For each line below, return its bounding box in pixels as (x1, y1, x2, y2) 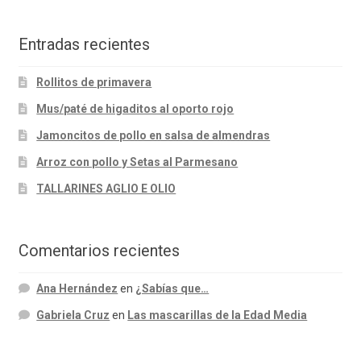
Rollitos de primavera (36, 76, 152, 89)
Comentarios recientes (18, 242, 180, 261)
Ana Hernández (36, 281, 118, 295)
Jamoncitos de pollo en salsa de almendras (36, 129, 271, 143)
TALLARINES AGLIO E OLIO (36, 182, 176, 196)
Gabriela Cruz (36, 308, 110, 322)
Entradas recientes (18, 35, 150, 55)
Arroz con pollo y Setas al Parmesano (36, 156, 239, 169)
